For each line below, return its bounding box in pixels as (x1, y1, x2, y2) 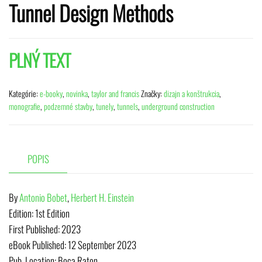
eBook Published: (9, 237, 68, 253)
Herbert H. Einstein (71, 190, 134, 205)
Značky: (141, 87, 164, 99)
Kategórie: (9, 87, 40, 99)
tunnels (117, 99, 138, 112)
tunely (96, 99, 113, 112)
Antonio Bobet (19, 190, 67, 205)
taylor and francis (91, 87, 139, 99)
